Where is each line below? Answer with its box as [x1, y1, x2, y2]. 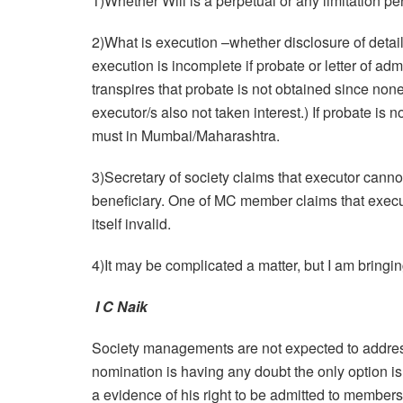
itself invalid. [92, 213, 171, 235]
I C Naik [95, 296, 148, 318]
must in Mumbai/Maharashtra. [92, 125, 280, 147]
